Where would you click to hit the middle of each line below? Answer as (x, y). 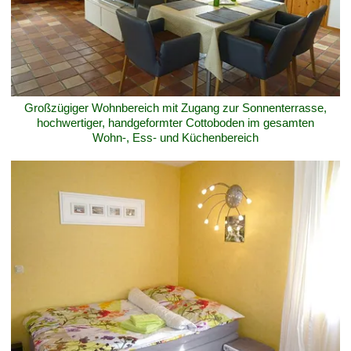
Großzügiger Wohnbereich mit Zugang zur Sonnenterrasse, (175, 107)
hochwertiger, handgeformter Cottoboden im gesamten (175, 122)
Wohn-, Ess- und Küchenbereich (175, 137)
